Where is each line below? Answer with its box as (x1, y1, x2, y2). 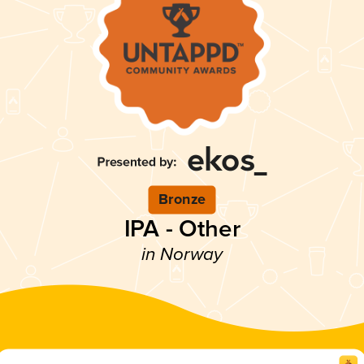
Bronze (158, 190, 206, 210)
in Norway (141, 244, 223, 266)
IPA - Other (123, 214, 240, 245)
